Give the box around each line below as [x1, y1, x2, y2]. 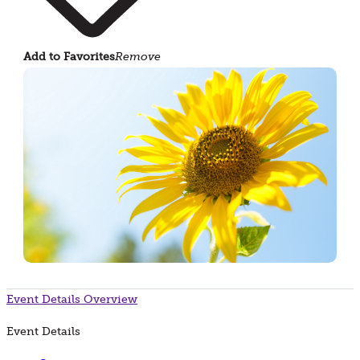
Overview [84, 292, 137, 306]
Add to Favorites [23, 50, 116, 64]
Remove [115, 50, 162, 64]
